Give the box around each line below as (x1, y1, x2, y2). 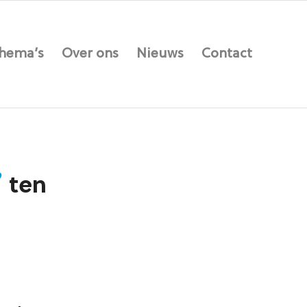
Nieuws (136, 47, 184, 61)
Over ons (62, 47, 119, 61)
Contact (201, 47, 252, 61)
